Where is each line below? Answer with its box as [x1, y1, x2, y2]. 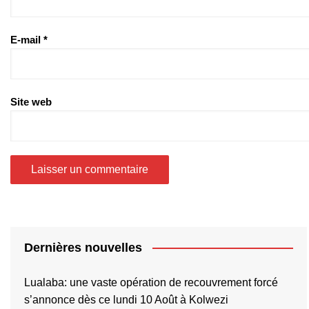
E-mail [10, 33, 43, 46]
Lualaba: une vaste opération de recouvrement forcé [24, 276, 278, 288]
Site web [10, 95, 52, 108]
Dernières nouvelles [24, 240, 142, 255]
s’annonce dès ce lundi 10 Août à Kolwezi [24, 293, 228, 306]
